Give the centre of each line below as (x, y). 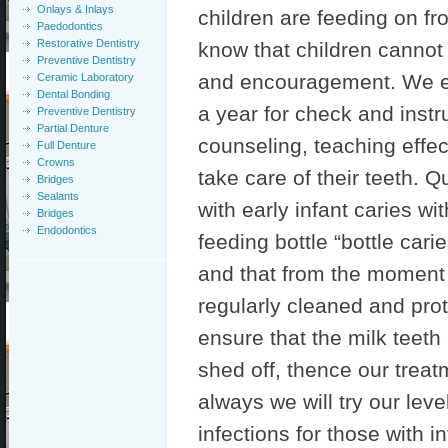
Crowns (56, 162)
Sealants (58, 196)
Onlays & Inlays (75, 9)
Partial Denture (73, 128)
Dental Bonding (73, 94)
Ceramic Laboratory (85, 77)
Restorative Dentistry (88, 43)
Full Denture (66, 145)
